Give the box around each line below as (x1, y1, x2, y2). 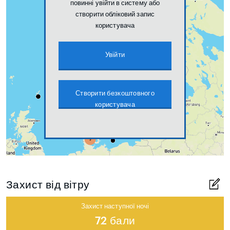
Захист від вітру (6, 180, 90, 191)
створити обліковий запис (75, 11, 155, 18)
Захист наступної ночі (81, 203, 149, 210)
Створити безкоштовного (75, 90, 155, 97)
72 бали (94, 216, 136, 227)
